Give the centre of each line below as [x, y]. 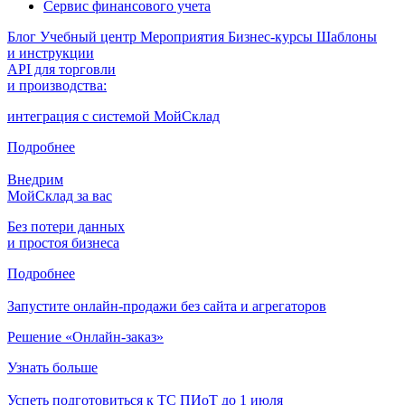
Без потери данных [66, 226]
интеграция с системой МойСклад [113, 116]
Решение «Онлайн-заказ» [85, 336]
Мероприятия [184, 36]
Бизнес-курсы [272, 36]
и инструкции [51, 52]
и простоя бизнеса [63, 242]
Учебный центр [90, 36]
